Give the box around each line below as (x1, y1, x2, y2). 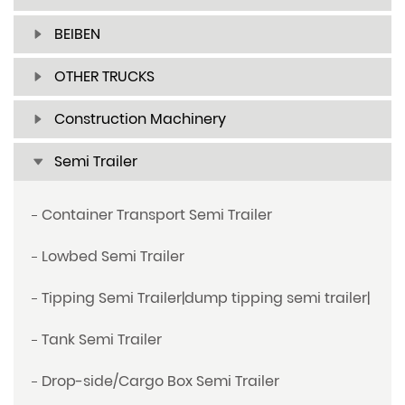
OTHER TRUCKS (54, 66, 155, 88)
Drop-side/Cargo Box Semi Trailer (42, 371, 279, 392)
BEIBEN (54, 24, 100, 45)
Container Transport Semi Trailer (42, 204, 272, 226)
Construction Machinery (54, 108, 226, 130)
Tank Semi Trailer (42, 329, 162, 351)
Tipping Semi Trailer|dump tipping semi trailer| (42, 287, 370, 309)
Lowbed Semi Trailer (42, 246, 184, 268)
